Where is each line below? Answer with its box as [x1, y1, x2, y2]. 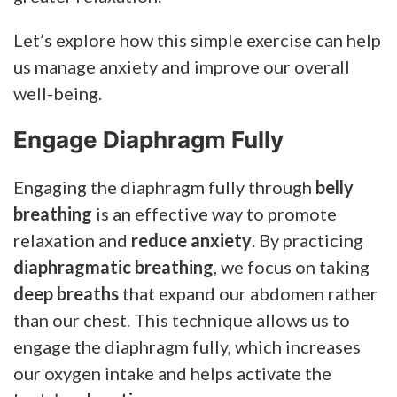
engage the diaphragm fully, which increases [13, 335, 361, 357]
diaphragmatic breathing [13, 255, 214, 277]
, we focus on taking [214, 255, 370, 277]
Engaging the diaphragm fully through [13, 175, 315, 198]
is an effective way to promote [92, 202, 337, 224]
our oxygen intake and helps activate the [13, 362, 331, 384]
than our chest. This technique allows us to [13, 308, 350, 331]
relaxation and [13, 229, 131, 251]
